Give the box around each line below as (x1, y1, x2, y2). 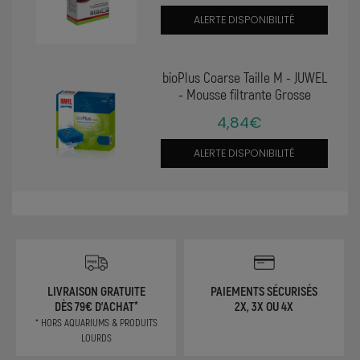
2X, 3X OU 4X (235, 297, 293, 313)
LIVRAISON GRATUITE (47, 282, 145, 298)
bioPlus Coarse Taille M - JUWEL (162, 68, 327, 87)
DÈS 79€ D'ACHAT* (54, 297, 138, 313)
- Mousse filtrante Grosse (178, 85, 311, 104)
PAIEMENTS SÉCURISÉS (211, 282, 317, 298)
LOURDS (80, 330, 112, 344)
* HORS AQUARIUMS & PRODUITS (35, 315, 157, 329)
